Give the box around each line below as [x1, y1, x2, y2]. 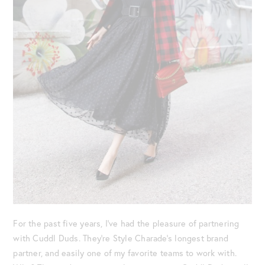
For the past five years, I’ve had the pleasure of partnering [13, 217, 240, 229]
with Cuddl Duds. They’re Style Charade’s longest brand [13, 232, 229, 244]
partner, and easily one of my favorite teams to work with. [13, 247, 237, 258]
